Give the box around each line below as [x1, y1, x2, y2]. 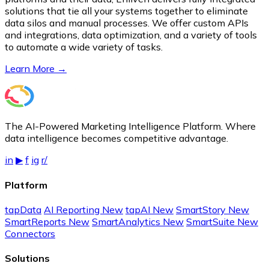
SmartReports [5, 216, 68, 228]
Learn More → [5, 62, 67, 75]
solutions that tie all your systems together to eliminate [5, 5, 248, 17]
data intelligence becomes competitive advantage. [5, 132, 228, 145]
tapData [5, 204, 41, 216]
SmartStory [176, 204, 228, 216]
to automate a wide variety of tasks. [5, 41, 163, 53]
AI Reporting [44, 204, 102, 216]
